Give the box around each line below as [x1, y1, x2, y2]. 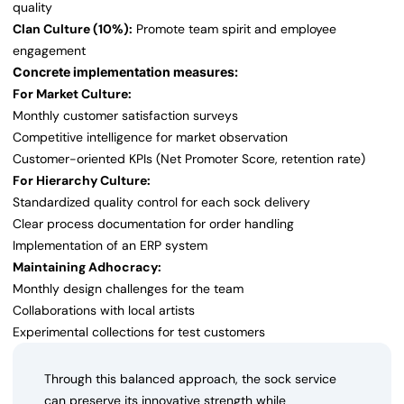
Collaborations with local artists [13, 302, 195, 319]
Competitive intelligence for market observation [13, 129, 288, 146]
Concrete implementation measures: [13, 64, 238, 80]
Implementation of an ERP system [13, 237, 207, 254]
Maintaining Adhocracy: [13, 259, 161, 276]
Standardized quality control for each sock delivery [13, 194, 310, 211]
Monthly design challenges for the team [13, 280, 243, 298]
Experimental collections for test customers [13, 324, 265, 341]
